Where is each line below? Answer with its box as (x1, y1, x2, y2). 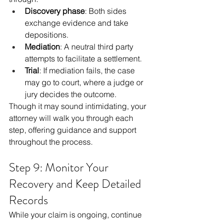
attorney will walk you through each (9, 113, 135, 123)
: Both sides (85, 6, 128, 16)
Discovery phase (25, 6, 85, 16)
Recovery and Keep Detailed (9, 175, 144, 193)
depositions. (25, 30, 68, 40)
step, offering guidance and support (9, 125, 138, 135)
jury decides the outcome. (25, 89, 116, 100)
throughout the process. (9, 137, 93, 147)
